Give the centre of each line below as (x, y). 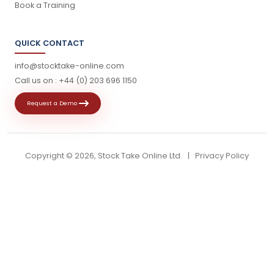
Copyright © (50, 155)
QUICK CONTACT (50, 43)
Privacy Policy (222, 155)
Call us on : (37, 80)
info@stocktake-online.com (69, 65)
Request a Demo (53, 103)
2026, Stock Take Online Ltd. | (135, 155)
